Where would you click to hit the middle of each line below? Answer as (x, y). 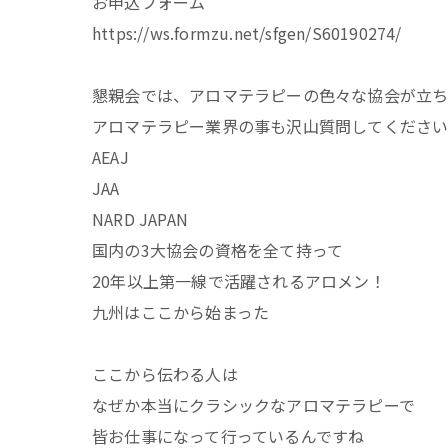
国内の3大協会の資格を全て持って (218, 249)
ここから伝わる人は (165, 373)
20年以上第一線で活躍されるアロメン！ (239, 280)
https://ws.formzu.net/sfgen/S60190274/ (247, 32)
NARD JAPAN (140, 218)
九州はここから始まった (181, 311)
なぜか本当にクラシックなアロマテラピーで (253, 404)
